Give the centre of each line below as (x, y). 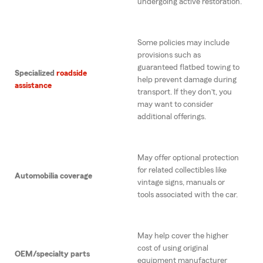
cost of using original (173, 249)
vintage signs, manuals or (181, 183)
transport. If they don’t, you (185, 92)
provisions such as (169, 55)
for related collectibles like (182, 171)
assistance (33, 86)
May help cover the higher (183, 236)
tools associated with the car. (188, 195)
